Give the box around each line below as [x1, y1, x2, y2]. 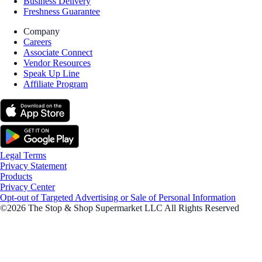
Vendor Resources [23, 58, 91, 68]
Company [23, 26, 60, 37]
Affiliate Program [23, 79, 88, 89]
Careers [23, 37, 51, 47]
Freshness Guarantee [23, 6, 100, 17]
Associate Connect [23, 47, 92, 58]
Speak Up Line [23, 68, 80, 79]
